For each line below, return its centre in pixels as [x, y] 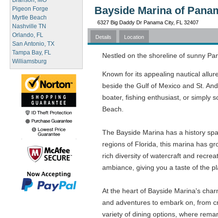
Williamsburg [29, 61]
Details [103, 37]
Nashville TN [29, 26]
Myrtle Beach [29, 18]
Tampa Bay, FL [32, 53]
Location [134, 37]
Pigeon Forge [30, 9]
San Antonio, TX [33, 44]
